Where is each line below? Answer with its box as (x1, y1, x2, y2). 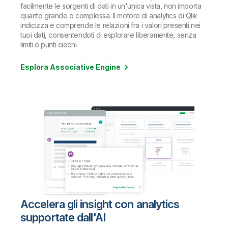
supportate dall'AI (20, 210, 105, 224)
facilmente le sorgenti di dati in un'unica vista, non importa (20, 1, 202, 10)
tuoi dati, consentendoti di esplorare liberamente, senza (20, 30, 196, 39)
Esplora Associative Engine (20, 62, 121, 71)
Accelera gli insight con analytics (20, 197, 180, 211)
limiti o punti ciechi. (20, 40, 78, 49)
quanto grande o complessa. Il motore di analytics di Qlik (20, 11, 198, 20)
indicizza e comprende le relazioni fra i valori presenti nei (20, 20, 201, 30)
